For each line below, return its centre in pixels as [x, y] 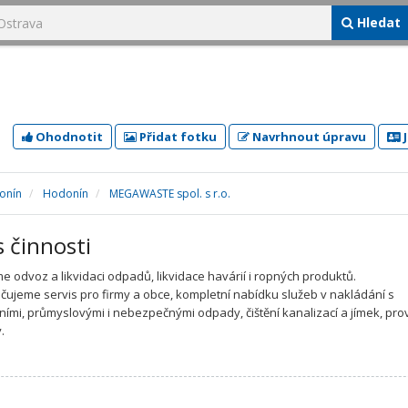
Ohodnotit [68, 137]
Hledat [377, 22]
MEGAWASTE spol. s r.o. [170, 194]
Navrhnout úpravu [308, 137]
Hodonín [66, 194]
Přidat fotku [177, 137]
